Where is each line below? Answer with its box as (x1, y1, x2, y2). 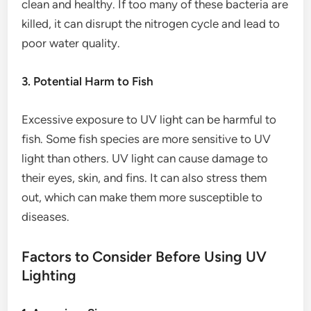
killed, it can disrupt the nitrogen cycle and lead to (22, 17, 280, 31)
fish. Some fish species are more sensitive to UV (22, 132, 271, 146)
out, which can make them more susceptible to (22, 190, 263, 204)
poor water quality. (22, 36, 121, 50)
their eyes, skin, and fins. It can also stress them (22, 171, 267, 185)
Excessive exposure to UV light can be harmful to (22, 112, 277, 126)
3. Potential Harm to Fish (22, 74, 154, 88)
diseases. (22, 210, 70, 224)
